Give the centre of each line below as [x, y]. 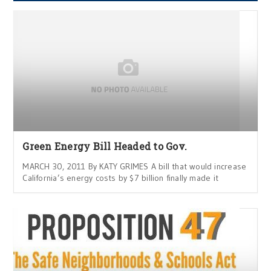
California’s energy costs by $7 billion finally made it [120, 178]
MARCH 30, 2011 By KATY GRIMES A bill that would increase [135, 167]
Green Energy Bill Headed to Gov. [105, 146]
